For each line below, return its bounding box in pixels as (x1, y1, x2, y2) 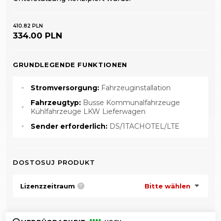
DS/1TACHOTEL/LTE (110, 122, 180, 131)
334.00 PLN (13, 31, 62, 41)
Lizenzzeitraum (20, 182, 75, 190)
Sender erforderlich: (31, 122, 110, 131)
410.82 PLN (13, 23, 43, 30)
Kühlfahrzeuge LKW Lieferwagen (31, 107, 146, 116)
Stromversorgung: (31, 83, 101, 93)
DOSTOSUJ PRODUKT (13, 158, 95, 167)
